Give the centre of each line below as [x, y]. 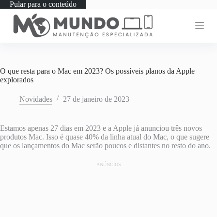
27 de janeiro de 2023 [96, 99]
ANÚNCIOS [108, 164]
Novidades [36, 99]
